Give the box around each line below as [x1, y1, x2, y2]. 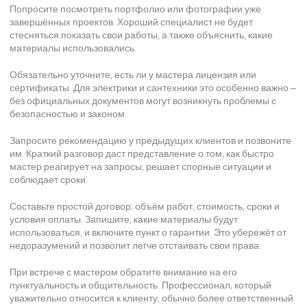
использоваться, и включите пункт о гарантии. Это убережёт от [10, 226, 286, 238]
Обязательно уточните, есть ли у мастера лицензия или [10, 69, 256, 80]
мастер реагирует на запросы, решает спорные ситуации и [10, 160, 271, 172]
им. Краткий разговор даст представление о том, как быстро [10, 147, 274, 159]
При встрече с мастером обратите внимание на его [10, 266, 237, 278]
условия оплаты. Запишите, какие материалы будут [10, 213, 238, 225]
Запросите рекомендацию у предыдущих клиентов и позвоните [10, 134, 291, 146]
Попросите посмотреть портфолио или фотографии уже [10, 3, 261, 14]
